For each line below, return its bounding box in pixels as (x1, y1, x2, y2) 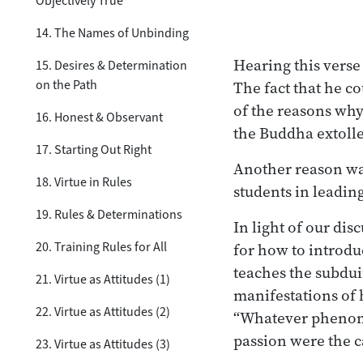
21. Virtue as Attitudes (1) (36, 270, 170, 288)
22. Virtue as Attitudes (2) (36, 302, 170, 320)
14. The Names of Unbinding (36, 23, 189, 41)
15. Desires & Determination (36, 56, 187, 74)
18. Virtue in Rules (36, 173, 132, 190)
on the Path (36, 75, 97, 93)
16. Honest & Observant (36, 108, 163, 126)
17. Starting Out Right (36, 140, 152, 158)
